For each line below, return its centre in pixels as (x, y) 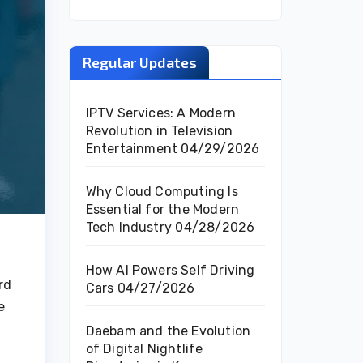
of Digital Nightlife (144, 349)
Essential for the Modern (162, 209)
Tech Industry (129, 227)
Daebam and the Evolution (168, 331)
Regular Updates (139, 62)
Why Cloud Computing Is (162, 192)
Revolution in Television (159, 131)
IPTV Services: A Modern (161, 113)
